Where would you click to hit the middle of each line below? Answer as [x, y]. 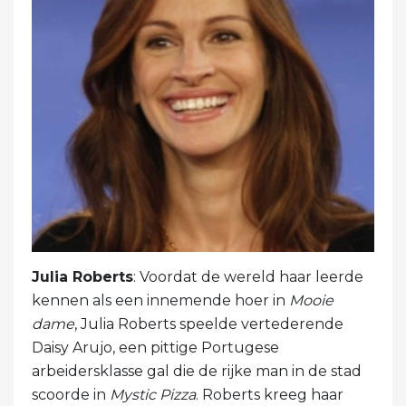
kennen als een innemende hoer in [160, 301]
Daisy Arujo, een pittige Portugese [155, 348]
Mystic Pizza [153, 395]
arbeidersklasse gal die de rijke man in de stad [197, 372]
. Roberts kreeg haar [270, 395]
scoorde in [71, 395]
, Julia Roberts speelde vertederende [209, 324]
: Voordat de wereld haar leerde [248, 277]
